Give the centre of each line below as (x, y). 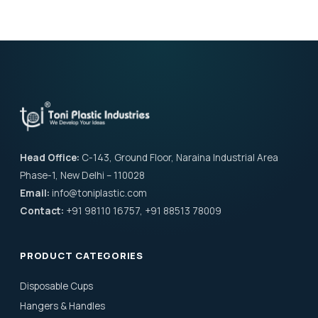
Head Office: (50, 158)
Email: (35, 193)
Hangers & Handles (62, 306)
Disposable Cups (56, 286)
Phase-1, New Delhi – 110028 (82, 175)
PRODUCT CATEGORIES (82, 256)
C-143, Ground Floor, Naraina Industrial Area (179, 158)
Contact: (42, 211)
